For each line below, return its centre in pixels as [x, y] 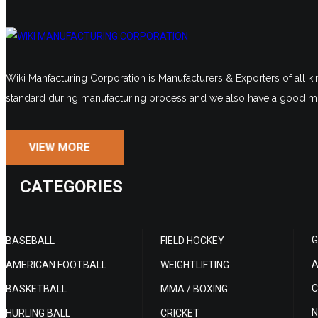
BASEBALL [30, 241]
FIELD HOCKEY [192, 241]
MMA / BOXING [194, 289]
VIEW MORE [59, 147]
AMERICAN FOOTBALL [56, 265]
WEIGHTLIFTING [195, 265]
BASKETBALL [36, 289]
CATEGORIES [71, 187]
